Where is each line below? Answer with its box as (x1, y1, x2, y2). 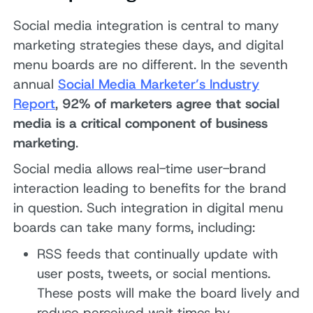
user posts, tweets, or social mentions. (36, 264, 270, 282)
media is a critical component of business (13, 114, 268, 132)
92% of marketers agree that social (62, 94, 280, 112)
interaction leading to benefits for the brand (13, 180, 287, 198)
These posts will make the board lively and (36, 284, 300, 302)
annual (13, 75, 59, 93)
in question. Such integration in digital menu (13, 199, 284, 217)
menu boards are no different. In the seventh (13, 55, 289, 73)
